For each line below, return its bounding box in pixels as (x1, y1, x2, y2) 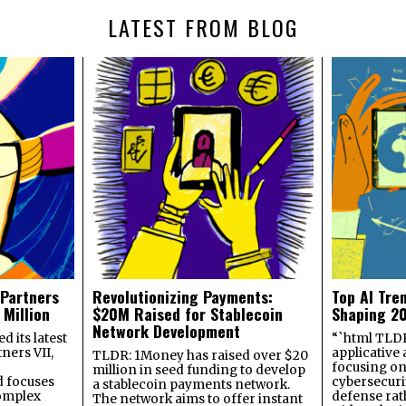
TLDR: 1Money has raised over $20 (92, 347, 308, 363)
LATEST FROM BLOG (108, 10, 298, 43)
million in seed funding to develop (92, 362, 305, 378)
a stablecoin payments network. (92, 376, 290, 392)
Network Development (92, 318, 240, 343)
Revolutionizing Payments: (92, 284, 273, 308)
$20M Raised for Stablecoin (92, 301, 283, 325)
